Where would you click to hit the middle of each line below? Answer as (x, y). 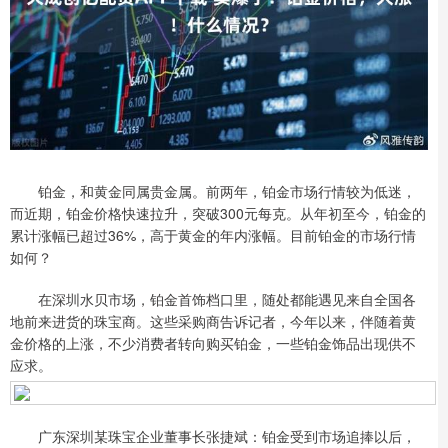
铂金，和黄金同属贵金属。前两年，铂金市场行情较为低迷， (213, 190)
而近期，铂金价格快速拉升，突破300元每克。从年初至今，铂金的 (218, 212)
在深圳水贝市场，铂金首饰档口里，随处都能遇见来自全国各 (213, 298)
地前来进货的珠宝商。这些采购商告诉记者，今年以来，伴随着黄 (213, 320)
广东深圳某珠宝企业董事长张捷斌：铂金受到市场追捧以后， (213, 435)
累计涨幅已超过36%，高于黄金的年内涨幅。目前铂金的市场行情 (213, 234)
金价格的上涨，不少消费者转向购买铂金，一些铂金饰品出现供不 (213, 342)
